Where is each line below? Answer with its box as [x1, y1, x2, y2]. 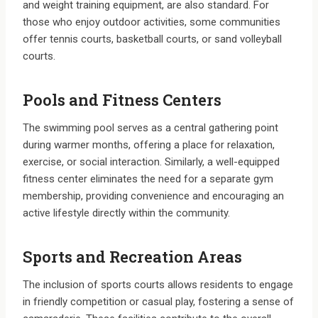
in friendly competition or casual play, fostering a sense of [23, 295, 294, 309]
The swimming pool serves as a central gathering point [23, 121, 278, 135]
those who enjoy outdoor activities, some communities [23, 16, 280, 29]
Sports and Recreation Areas [23, 246, 242, 268]
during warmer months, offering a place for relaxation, [23, 138, 275, 152]
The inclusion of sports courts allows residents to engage [23, 278, 293, 292]
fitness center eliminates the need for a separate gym [23, 172, 273, 186]
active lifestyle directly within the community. [23, 207, 230, 220]
